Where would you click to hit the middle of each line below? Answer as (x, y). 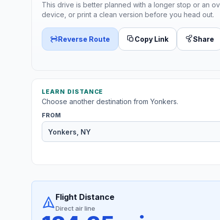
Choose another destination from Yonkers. (110, 102)
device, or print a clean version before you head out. (128, 14)
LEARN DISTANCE (73, 92)
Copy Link (151, 39)
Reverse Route (84, 39)
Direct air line (75, 208)
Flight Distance (85, 197)
